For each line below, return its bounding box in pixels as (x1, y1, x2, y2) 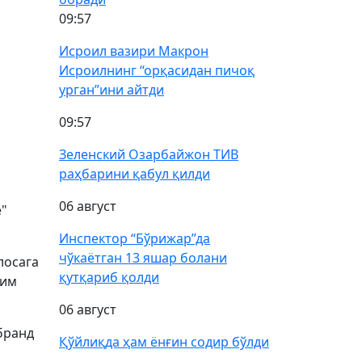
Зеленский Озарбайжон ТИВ (59, 145, 238, 163)
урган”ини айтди (59, 81, 164, 99)
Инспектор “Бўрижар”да (59, 229, 210, 247)
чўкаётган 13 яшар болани (59, 249, 227, 267)
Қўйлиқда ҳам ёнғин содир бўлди (59, 333, 269, 351)
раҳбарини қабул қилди (59, 165, 210, 183)
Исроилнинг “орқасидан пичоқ (59, 61, 255, 79)
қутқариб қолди (59, 268, 159, 286)
